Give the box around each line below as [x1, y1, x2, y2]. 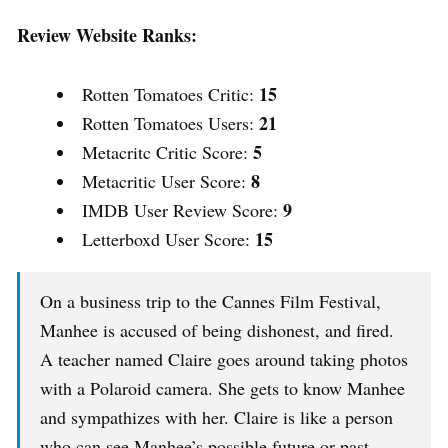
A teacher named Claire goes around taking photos [40, 347, 408, 372]
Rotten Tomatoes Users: [82, 111, 259, 136]
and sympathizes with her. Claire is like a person [40, 405, 393, 430]
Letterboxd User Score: [82, 227, 255, 252]
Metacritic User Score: [82, 169, 251, 194]
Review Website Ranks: [17, 22, 197, 49]
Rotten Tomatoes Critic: [82, 82, 259, 107]
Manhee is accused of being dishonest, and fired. [40, 318, 394, 343]
